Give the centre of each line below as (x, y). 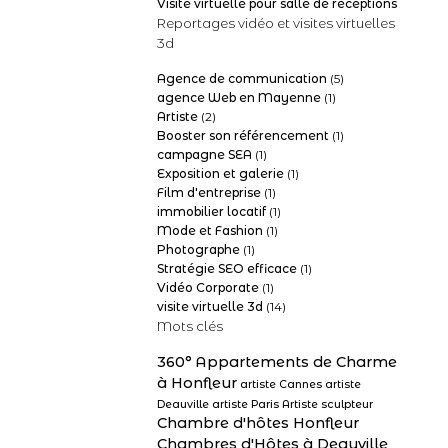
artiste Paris (245, 404)
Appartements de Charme (296, 362)
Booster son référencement (243, 135)
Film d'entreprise (209, 192)
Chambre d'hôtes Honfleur (258, 423)
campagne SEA (204, 154)
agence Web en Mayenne (239, 97)
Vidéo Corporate (208, 287)
